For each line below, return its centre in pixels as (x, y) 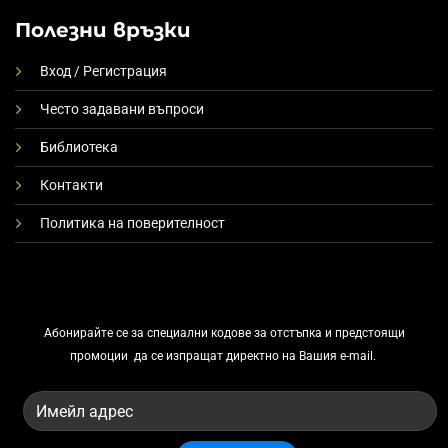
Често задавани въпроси (122, 109)
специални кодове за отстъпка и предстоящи (275, 333)
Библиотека (79, 147)
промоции (98, 356)
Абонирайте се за (95, 333)
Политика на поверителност (132, 223)
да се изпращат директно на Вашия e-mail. (256, 356)
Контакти (71, 185)
